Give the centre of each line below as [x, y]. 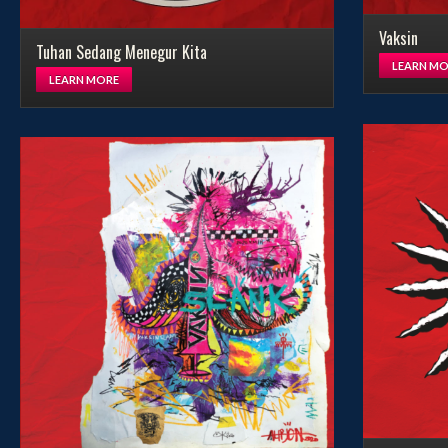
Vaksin [398, 38]
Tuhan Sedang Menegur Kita [121, 51]
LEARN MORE [84, 79]
